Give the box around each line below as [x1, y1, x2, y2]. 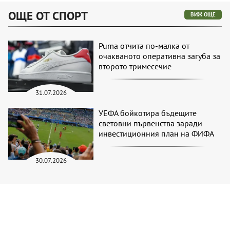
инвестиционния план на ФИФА [99, 128, 215, 139]
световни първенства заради [99, 118, 203, 129]
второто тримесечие [99, 61, 172, 71]
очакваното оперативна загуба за [99, 50, 221, 61]
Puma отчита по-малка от [99, 40, 190, 51]
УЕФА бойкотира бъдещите [99, 108, 197, 119]
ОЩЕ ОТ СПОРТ [8, 8, 88, 23]
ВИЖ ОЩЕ [190, 10, 216, 18]
